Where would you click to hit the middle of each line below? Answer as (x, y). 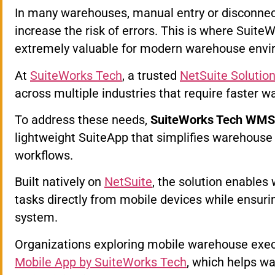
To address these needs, (83, 120)
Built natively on (60, 182)
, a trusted (151, 75)
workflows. (44, 156)
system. (36, 218)
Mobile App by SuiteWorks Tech (101, 262)
